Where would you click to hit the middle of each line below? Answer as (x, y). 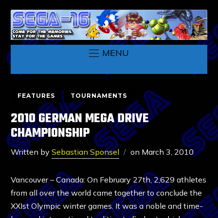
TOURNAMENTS (99, 95)
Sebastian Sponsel (86, 152)
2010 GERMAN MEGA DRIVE (80, 118)
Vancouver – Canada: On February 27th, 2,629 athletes (109, 179)
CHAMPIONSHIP (50, 133)
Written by (31, 152)
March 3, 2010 (168, 152)
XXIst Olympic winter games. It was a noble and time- (107, 206)
